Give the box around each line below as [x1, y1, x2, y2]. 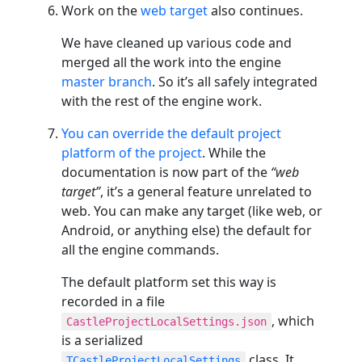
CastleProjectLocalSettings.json [66, 314, 267, 328]
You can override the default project [61, 124, 281, 142]
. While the [202, 143, 266, 162]
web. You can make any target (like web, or [61, 201, 322, 220]
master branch [61, 72, 152, 90]
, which [271, 311, 314, 330]
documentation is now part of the [61, 162, 271, 181]
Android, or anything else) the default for [61, 221, 312, 239]
